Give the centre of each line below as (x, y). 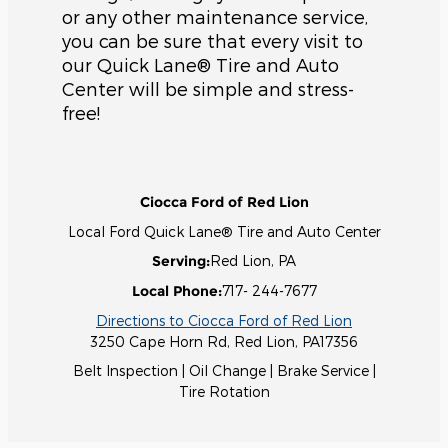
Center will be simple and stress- (208, 89)
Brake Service (322, 371)
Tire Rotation (224, 392)
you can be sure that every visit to (212, 41)
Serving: (181, 261)
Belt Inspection (125, 371)
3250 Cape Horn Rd (158, 342)
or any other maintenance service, (215, 17)
